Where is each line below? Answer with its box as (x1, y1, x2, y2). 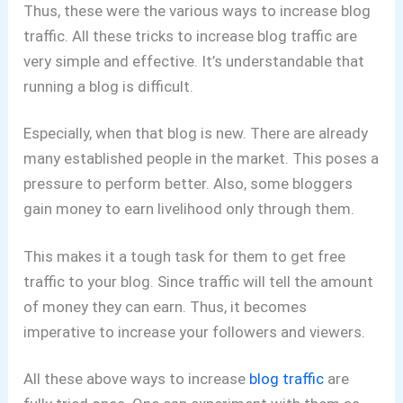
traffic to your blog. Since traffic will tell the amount (23, 272, 374, 291)
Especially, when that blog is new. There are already (23, 124, 369, 143)
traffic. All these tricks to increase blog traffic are (23, 26, 358, 45)
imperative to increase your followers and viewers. (23, 322, 366, 341)
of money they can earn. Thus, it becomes (23, 297, 308, 316)
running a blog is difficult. (23, 76, 194, 95)
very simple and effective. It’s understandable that (23, 51, 365, 70)
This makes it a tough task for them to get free (23, 246, 346, 265)
